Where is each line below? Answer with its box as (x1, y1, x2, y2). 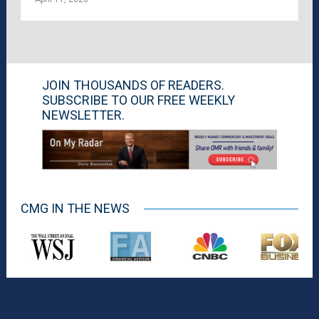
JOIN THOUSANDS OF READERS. (41, 77, 224, 93)
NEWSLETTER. (41, 107, 125, 122)
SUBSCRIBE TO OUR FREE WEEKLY (41, 92, 235, 108)
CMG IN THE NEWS (20, 200, 130, 216)
